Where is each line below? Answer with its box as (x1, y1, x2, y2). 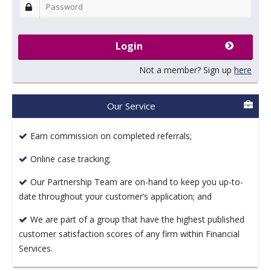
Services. (19, 242, 53, 254)
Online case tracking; (30, 152, 111, 165)
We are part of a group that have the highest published (30, 213, 244, 225)
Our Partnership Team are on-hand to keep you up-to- (30, 175, 243, 188)
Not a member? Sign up (139, 64, 234, 76)
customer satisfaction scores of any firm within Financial (19, 227, 240, 240)
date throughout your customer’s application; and (19, 190, 212, 202)
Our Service (106, 99, 155, 112)
